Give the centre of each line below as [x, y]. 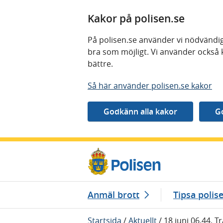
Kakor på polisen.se [136, 18]
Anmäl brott [113, 194]
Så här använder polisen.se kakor [150, 86]
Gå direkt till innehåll [46, 147]
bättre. [101, 64]
